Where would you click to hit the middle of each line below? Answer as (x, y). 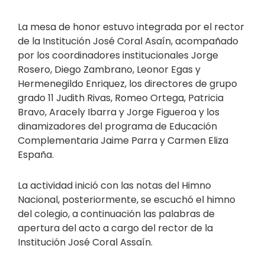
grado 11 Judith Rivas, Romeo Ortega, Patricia (121, 98)
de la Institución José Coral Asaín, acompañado (128, 41)
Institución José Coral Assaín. (85, 243)
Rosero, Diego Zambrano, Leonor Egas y (109, 70)
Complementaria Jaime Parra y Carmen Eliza (123, 141)
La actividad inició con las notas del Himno (114, 186)
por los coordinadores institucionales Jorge (118, 56)
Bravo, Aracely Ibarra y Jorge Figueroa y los (119, 112)
